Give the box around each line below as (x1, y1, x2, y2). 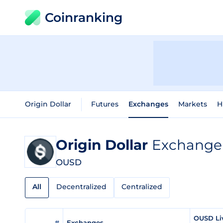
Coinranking (45, 10, 122, 25)
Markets (178, 100, 207, 109)
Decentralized (56, 182, 107, 191)
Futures (91, 100, 118, 109)
